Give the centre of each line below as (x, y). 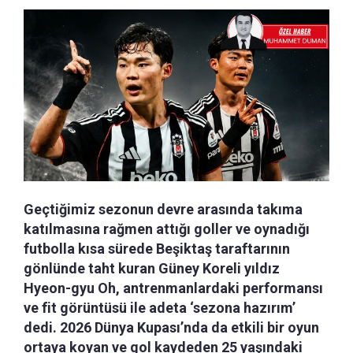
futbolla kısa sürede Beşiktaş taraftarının (157, 249)
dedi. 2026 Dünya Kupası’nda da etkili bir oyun (171, 328)
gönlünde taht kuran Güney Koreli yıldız (152, 269)
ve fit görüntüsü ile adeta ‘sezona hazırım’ (160, 308)
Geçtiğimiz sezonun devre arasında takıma (163, 210)
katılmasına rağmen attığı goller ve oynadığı (167, 229)
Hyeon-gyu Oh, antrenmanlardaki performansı (173, 288)
